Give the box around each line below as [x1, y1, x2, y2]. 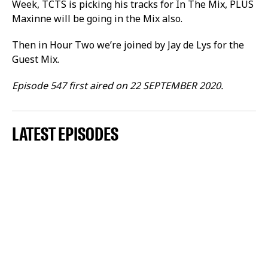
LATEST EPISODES [12, 123, 118, 145]
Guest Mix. [12, 52, 59, 66]
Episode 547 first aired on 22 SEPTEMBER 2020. [12, 78, 223, 92]
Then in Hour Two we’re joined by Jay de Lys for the [12, 38, 244, 51]
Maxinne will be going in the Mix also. [12, 11, 182, 25]
